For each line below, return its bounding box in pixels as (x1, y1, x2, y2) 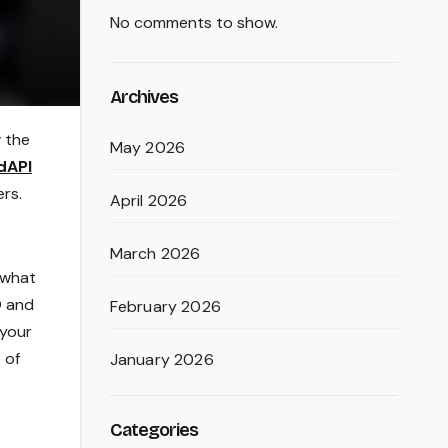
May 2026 (109, 137, 186, 158)
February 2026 (109, 296, 222, 317)
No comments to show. (109, 12, 278, 33)
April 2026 (109, 190, 188, 211)
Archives (109, 86, 179, 108)
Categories (109, 419, 199, 441)
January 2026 (109, 349, 214, 370)
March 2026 (109, 243, 201, 264)
